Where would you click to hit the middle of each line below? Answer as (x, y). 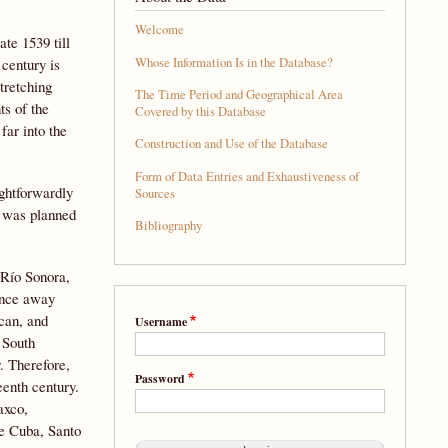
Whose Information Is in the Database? (233, 62)
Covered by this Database (200, 111)
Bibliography (168, 225)
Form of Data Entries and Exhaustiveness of (246, 176)
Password (159, 378)
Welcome (159, 30)
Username (160, 321)
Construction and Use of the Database (231, 144)
